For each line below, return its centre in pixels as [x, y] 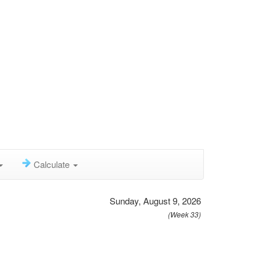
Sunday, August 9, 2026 [155, 201]
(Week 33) [184, 214]
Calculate [53, 164]
